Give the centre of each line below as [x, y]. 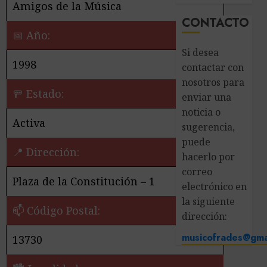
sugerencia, [209, 127]
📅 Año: [31, 35]
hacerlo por [209, 157]
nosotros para [213, 82]
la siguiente [209, 201]
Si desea [201, 52]
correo [197, 172]
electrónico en [215, 187]
